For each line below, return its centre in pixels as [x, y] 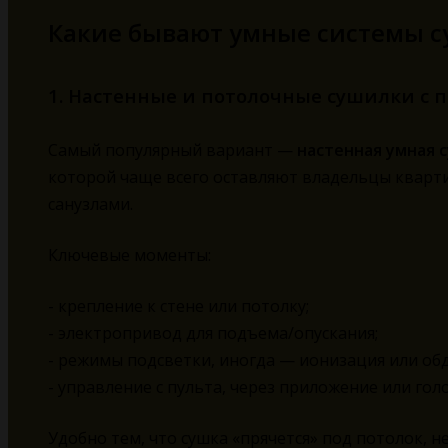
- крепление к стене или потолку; [178, 306]
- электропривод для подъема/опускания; [213, 333]
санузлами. [90, 204]
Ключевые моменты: [129, 255]
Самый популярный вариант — [172, 150]
